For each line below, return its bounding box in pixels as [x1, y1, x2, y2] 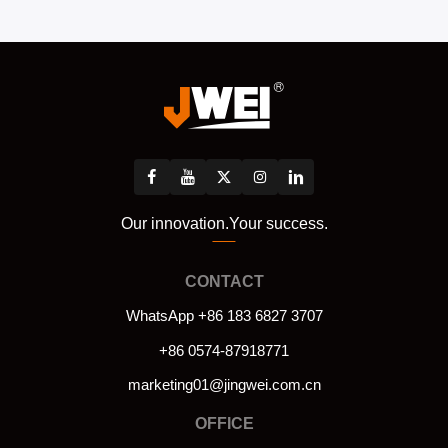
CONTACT [184, 273, 264, 291]
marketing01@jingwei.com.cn [127, 376, 321, 394]
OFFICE [194, 415, 254, 433]
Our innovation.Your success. [120, 215, 328, 233]
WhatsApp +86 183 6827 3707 [125, 307, 323, 325]
